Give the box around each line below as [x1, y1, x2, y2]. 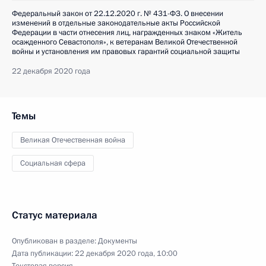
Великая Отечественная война [20, 135, 125, 145]
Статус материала [12, 208, 97, 222]
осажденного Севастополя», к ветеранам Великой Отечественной [12, 37, 237, 47]
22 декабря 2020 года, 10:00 [75, 248, 178, 259]
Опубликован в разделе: [12, 236, 98, 246]
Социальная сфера [20, 158, 85, 169]
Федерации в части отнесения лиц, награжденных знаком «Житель [12, 27, 242, 38]
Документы [98, 236, 137, 246]
